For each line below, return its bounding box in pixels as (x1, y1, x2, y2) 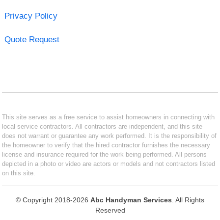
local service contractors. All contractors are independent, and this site (2, 122, 203, 130)
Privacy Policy (4, 11, 57, 21)
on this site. (2, 169, 36, 177)
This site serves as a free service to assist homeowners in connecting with (2, 113, 215, 121)
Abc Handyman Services (90, 195, 172, 204)
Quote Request (4, 34, 59, 44)
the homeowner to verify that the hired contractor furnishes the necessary (2, 141, 211, 149)
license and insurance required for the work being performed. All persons (2, 150, 207, 158)
